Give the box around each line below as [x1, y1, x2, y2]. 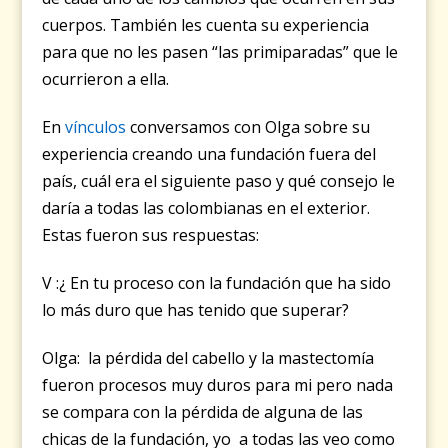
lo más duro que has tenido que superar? [42, 299, 350, 322]
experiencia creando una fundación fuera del [42, 143, 377, 166]
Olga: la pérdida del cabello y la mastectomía [42, 347, 375, 370]
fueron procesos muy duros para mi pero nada [42, 374, 394, 397]
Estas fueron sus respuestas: [42, 224, 260, 247]
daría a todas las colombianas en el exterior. [42, 197, 371, 220]
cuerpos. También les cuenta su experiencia [42, 14, 370, 37]
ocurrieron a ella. [42, 68, 170, 91]
